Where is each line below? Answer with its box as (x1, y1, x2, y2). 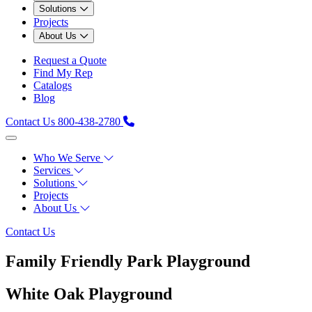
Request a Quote (33, 54, 107, 66)
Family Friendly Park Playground (6, 251, 250, 270)
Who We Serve (33, 151, 100, 164)
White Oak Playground (6, 284, 172, 303)
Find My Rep (33, 66, 93, 79)
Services (33, 164, 70, 176)
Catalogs (33, 79, 72, 91)
